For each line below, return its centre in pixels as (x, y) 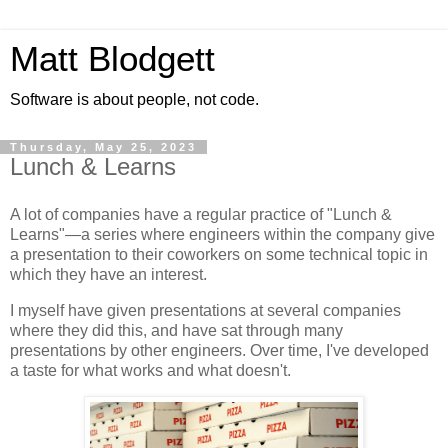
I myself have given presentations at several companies (205, 310)
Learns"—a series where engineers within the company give (222, 234)
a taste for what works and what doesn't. (150, 370)
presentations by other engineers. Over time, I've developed (219, 350)
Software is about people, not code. (134, 99)
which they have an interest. (108, 274)
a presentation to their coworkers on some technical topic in (219, 254)
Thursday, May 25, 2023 (103, 147)
